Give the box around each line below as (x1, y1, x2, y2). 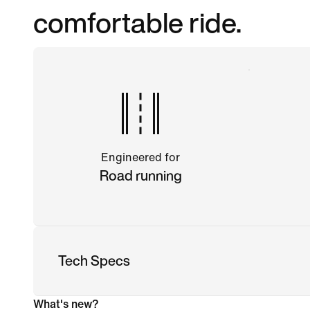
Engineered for (101, 151, 181, 163)
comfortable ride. (33, 1, 241, 42)
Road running (99, 165, 182, 185)
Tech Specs (58, 250, 130, 271)
